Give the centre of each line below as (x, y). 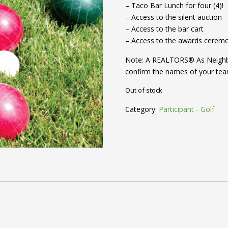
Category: (142, 109)
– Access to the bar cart (165, 29)
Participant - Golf (187, 109)
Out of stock (144, 90)
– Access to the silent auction (174, 17)
